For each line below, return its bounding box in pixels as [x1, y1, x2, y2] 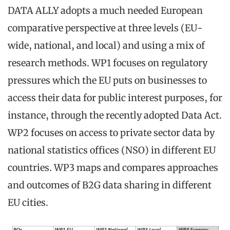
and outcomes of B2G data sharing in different [8, 179, 212, 191]
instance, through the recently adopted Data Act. [8, 109, 222, 121]
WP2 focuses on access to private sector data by [8, 126, 215, 139]
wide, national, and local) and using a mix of [8, 39, 205, 51]
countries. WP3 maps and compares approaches [8, 161, 218, 174]
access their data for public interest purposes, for [8, 91, 222, 104]
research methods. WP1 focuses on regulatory [8, 56, 207, 69]
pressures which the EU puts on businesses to [8, 74, 207, 86]
